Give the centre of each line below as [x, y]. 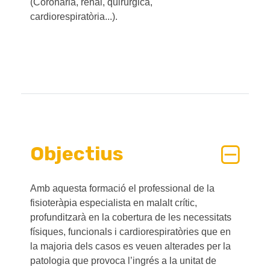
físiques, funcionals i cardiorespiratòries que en [130, 232]
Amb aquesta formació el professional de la [122, 189]
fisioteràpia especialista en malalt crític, [114, 203]
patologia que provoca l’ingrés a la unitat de [123, 261]
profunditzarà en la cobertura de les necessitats [131, 218]
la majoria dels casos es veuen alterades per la [130, 246]
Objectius [77, 154]
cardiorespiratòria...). [74, 16]
